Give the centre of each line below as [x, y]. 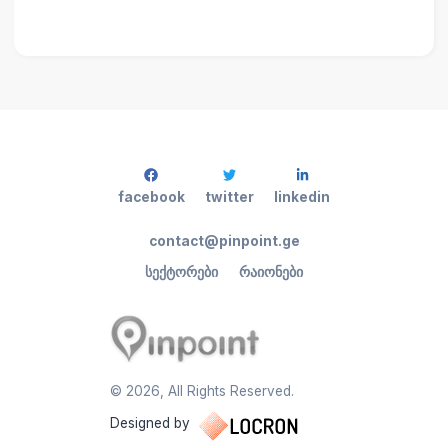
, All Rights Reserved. [227, 391]
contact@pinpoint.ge [224, 241]
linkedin [302, 197]
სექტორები [182, 272]
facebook [151, 197]
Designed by [150, 422]
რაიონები [270, 272]
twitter [229, 197]
